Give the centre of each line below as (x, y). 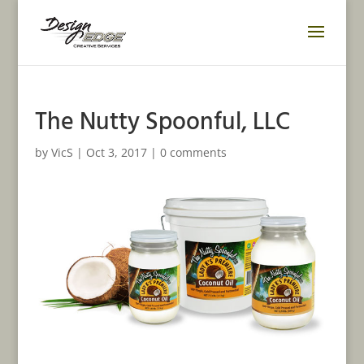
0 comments (193, 152)
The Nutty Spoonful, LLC (162, 123)
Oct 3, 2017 (116, 152)
